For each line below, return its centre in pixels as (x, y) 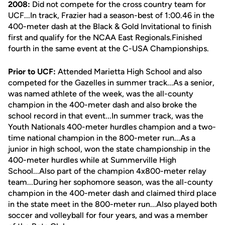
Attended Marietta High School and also (129, 72)
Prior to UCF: (32, 72)
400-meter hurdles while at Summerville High (92, 160)
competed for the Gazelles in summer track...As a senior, (111, 83)
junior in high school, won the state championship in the (109, 149)
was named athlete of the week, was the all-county (101, 94)
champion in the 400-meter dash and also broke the (102, 105)
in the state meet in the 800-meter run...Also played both (113, 204)
